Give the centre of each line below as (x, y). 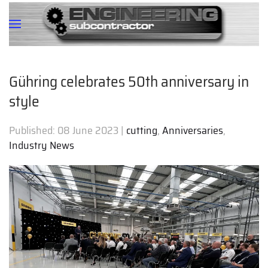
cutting (142, 130)
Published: (33, 130)
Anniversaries (193, 130)
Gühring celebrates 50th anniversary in (129, 81)
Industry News (42, 145)
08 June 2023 (88, 130)
